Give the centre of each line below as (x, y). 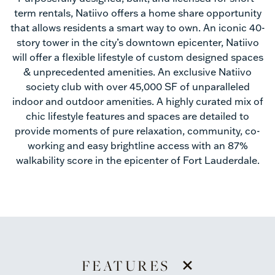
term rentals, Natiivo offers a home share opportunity (137, 13)
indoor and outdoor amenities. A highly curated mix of (137, 101)
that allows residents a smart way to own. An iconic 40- (137, 28)
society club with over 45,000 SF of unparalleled (137, 87)
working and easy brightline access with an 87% (137, 145)
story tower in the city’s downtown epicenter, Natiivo (137, 42)
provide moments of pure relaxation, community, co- (137, 131)
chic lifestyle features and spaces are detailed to (137, 116)
